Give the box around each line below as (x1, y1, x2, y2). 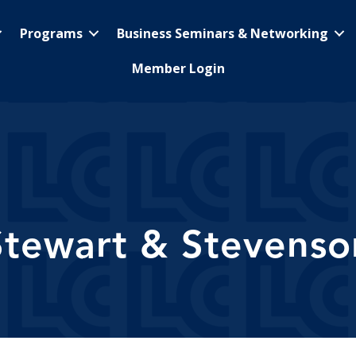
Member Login (132, 60, 225, 77)
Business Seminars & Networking (117, 25, 328, 42)
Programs (20, 25, 83, 42)
